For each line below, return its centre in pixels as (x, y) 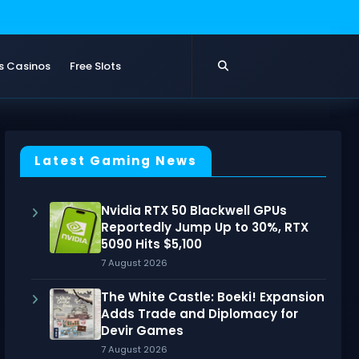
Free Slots (96, 66)
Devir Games (142, 331)
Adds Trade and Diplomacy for (199, 314)
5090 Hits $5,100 (151, 244)
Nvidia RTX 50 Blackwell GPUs (194, 210)
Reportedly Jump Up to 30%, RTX (204, 227)
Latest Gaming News (115, 160)
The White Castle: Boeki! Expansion (212, 297)
